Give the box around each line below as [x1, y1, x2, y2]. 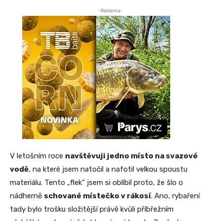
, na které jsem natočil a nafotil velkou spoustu [29, 164, 187, 174]
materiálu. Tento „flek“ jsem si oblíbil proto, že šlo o [10, 178, 183, 187]
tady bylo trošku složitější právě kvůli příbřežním [10, 204, 174, 214]
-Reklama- [98, 7, 123, 13]
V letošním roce [10, 151, 65, 160]
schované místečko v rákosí [44, 191, 151, 200]
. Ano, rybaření [151, 191, 200, 200]
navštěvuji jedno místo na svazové [65, 151, 198, 160]
